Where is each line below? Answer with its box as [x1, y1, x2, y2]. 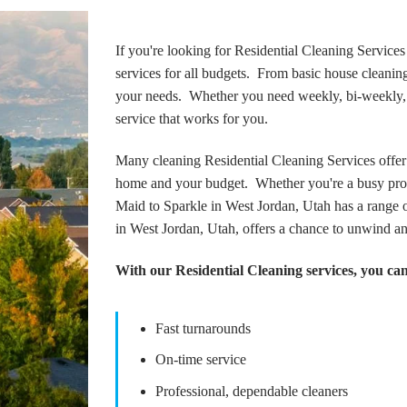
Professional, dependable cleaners [154, 382, 348, 399]
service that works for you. [115, 111, 272, 127]
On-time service [154, 352, 246, 368]
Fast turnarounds [154, 320, 251, 336]
